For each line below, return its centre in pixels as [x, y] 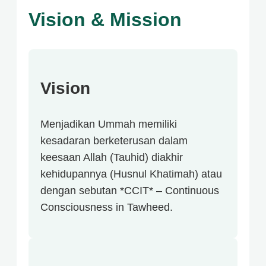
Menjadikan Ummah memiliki [109, 124]
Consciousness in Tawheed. [107, 207]
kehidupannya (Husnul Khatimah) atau [131, 174]
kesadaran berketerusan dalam [114, 140]
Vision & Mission [105, 20]
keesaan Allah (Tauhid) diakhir [112, 157]
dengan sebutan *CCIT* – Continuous [130, 190]
